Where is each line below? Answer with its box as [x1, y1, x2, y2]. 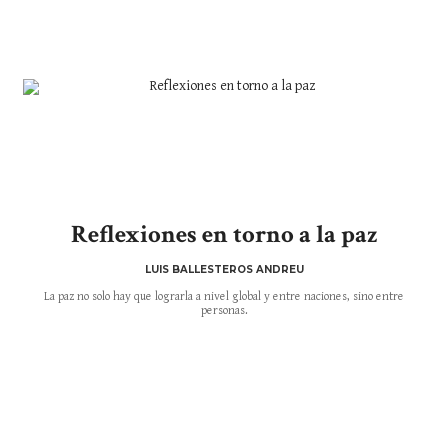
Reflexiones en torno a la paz [70, 217, 378, 251]
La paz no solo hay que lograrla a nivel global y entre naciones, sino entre [44, 289, 404, 303]
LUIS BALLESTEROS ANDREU [144, 262, 304, 276]
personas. [200, 303, 248, 317]
